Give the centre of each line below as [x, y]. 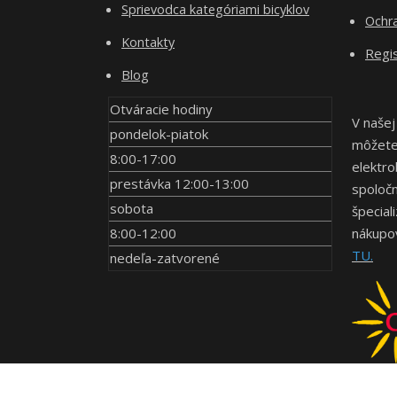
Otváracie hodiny [161, 109]
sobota [132, 208]
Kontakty [148, 42]
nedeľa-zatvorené [165, 258]
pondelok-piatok [159, 134]
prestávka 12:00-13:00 [179, 183]
